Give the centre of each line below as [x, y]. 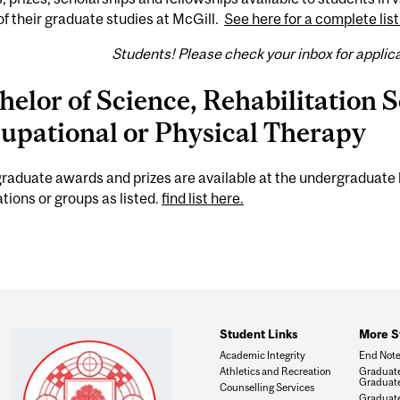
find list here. [202, 198]
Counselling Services [267, 387]
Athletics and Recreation [275, 371]
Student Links [258, 333]
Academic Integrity [262, 354]
